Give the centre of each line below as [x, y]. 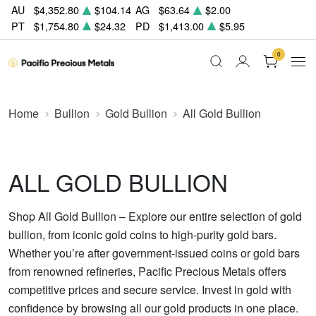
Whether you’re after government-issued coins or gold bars [154, 253]
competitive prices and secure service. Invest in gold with [150, 290]
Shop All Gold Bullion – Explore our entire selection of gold [155, 216]
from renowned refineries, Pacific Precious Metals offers [147, 271]
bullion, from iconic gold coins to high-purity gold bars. [142, 235]
